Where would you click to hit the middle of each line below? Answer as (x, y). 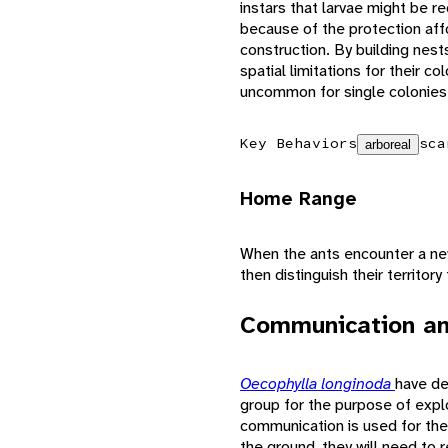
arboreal (388, 144)
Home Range (298, 198)
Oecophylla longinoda (317, 383)
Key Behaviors (298, 142)
